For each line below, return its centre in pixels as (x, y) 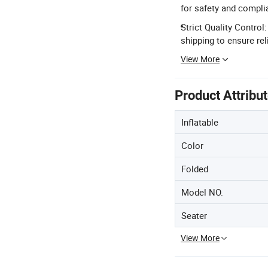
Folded (195, 169)
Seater (194, 216)
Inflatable (200, 122)
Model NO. (202, 192)
